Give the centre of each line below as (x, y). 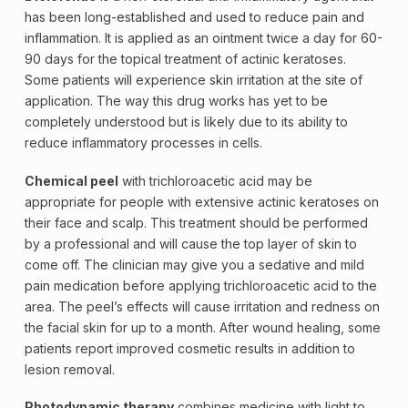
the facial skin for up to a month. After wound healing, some (202, 327)
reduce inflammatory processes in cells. (143, 143)
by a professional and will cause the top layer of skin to (190, 243)
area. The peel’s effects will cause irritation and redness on (202, 306)
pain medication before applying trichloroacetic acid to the (200, 285)
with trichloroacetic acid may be (215, 180)
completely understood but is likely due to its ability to (186, 122)
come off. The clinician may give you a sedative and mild (194, 264)
